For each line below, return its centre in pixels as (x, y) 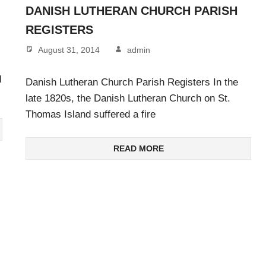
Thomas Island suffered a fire (91, 114)
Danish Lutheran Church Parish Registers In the (132, 82)
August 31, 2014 (69, 50)
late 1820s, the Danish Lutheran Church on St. (128, 98)
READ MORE (138, 149)
